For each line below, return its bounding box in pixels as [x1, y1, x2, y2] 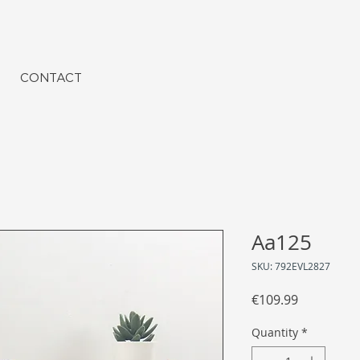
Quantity [252, 325, 298, 341]
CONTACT [20, 71, 82, 84]
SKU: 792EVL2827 [252, 260, 330, 273]
